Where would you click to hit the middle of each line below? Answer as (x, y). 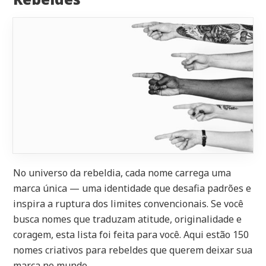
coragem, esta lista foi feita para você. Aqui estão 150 (131, 234)
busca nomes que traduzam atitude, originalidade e (128, 219)
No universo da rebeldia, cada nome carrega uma (122, 172)
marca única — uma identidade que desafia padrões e (132, 188)
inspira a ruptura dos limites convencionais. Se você (129, 203)
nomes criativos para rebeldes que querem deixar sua (133, 250)
